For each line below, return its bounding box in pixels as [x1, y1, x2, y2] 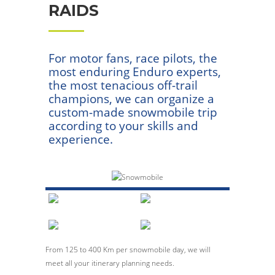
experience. [48, 131, 113, 147]
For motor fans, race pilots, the [48, 50, 217, 66]
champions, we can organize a [48, 90, 214, 107]
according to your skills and [48, 117, 198, 134]
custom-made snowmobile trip [48, 104, 217, 120]
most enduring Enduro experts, [48, 63, 221, 80]
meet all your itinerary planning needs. [45, 257, 174, 268]
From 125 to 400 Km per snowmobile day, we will [45, 244, 211, 255]
